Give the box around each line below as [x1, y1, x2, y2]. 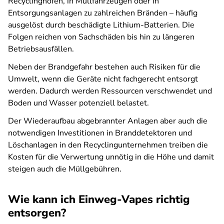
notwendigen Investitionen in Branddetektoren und [8, 127, 192, 138]
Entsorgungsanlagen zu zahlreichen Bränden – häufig [8, 7, 197, 18]
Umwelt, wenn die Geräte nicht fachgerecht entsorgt [8, 73, 198, 84]
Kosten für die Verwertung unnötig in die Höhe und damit [8, 151, 214, 162]
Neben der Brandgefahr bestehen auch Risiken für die [8, 61, 200, 72]
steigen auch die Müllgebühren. [8, 163, 123, 174]
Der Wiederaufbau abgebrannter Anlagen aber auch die [8, 115, 207, 126]
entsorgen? [8, 205, 69, 220]
